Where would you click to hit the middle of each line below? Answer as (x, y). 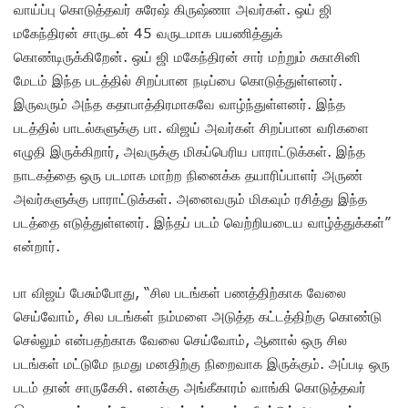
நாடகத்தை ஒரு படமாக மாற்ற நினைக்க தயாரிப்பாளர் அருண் (188, 174)
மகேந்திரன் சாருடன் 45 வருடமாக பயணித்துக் (148, 32)
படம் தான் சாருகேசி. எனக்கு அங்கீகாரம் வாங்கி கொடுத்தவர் (190, 387)
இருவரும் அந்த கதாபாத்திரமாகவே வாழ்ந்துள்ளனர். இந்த (179, 103)
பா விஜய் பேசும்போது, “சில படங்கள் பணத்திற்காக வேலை (180, 292)
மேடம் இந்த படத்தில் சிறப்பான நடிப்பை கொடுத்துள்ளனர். (178, 80)
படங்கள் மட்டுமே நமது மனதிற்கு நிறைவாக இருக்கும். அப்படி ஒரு (202, 363)
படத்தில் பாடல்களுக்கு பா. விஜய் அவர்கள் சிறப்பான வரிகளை (191, 127)
